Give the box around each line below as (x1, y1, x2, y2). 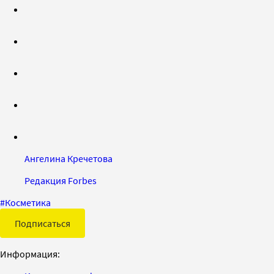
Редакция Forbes (24, 174, 97, 187)
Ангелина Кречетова (24, 152, 113, 165)
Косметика (5, 196, 51, 209)
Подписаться (15, 217, 70, 229)
